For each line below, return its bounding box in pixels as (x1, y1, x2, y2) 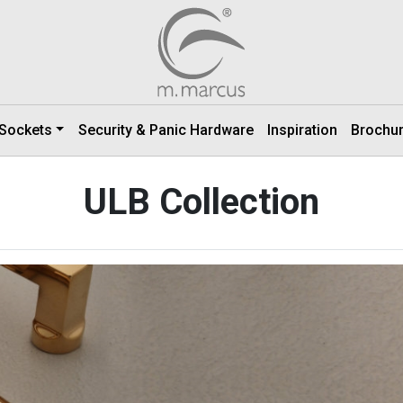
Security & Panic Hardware (77, 121, 254, 139)
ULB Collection (84, 181, 319, 223)
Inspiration (266, 121, 337, 139)
